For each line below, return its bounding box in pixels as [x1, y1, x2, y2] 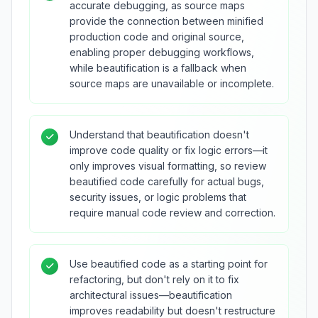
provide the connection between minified [70, 15, 263, 27]
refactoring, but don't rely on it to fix [70, 273, 239, 285]
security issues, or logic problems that [70, 191, 246, 203]
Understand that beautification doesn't [70, 128, 249, 141]
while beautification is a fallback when [70, 62, 246, 74]
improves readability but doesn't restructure [70, 305, 275, 317]
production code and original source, [70, 31, 244, 43]
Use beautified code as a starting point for [70, 258, 268, 270]
